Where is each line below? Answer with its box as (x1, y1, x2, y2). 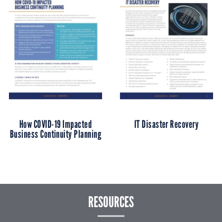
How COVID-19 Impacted (19, 118, 92, 131)
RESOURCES (88, 193, 134, 211)
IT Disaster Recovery (134, 118, 199, 131)
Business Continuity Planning (9, 128, 102, 141)
